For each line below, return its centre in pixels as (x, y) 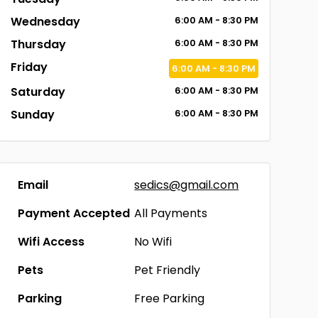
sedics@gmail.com (187, 185)
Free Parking (170, 298)
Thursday (38, 44)
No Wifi (153, 242)
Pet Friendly (168, 270)
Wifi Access (51, 242)
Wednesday (45, 22)
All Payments (171, 213)
